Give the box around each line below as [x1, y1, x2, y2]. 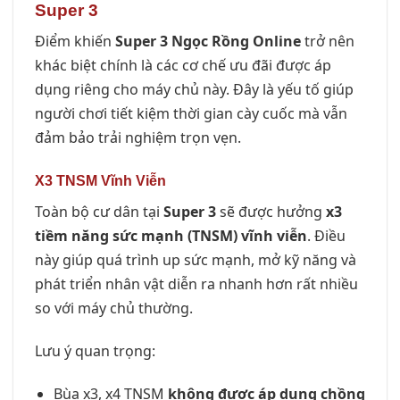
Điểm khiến [35, 31, 115, 52]
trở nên [301, 31, 354, 52]
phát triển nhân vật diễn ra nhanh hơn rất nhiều [35, 274, 358, 295]
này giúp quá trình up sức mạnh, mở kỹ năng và [35, 250, 356, 271]
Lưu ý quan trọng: [35, 341, 155, 362]
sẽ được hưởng [216, 202, 326, 222]
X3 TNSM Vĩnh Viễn [35, 173, 166, 189]
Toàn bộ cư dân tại [35, 202, 163, 222]
